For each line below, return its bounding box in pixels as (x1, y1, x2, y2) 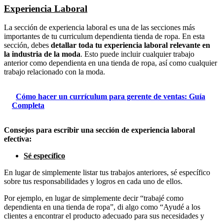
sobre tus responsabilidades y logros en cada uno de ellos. (4, 177, 183, 186)
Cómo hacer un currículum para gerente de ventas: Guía (16, 92, 205, 101)
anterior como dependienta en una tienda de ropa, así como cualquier (4, 59, 217, 68)
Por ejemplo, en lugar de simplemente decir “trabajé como (4, 194, 184, 203)
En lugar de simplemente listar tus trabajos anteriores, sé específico (4, 168, 210, 177)
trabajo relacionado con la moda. (4, 68, 105, 76)
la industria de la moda (4, 50, 80, 59)
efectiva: (4, 135, 32, 144)
